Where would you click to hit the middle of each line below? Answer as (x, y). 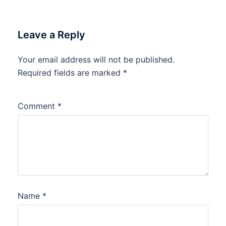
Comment (38, 106)
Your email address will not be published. (96, 60)
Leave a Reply (51, 35)
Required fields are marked (70, 73)
